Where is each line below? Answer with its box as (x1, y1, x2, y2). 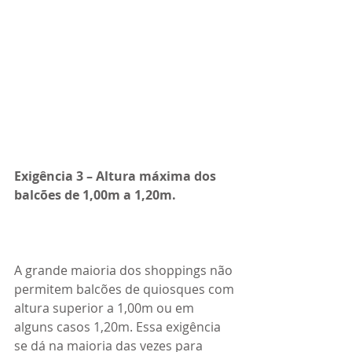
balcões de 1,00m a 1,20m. (14, 186, 176, 204)
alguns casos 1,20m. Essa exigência (14, 318, 224, 336)
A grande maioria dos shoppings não (14, 262, 236, 280)
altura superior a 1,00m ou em (14, 299, 197, 317)
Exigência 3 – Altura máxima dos (14, 167, 219, 185)
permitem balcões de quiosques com (14, 280, 237, 299)
